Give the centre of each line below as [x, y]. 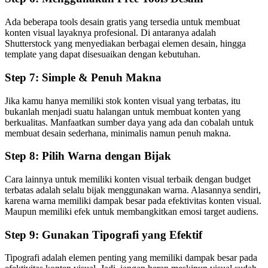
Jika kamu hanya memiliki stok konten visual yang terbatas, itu [123, 100]
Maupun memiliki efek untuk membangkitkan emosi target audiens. [132, 211]
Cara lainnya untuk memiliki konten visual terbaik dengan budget [128, 179]
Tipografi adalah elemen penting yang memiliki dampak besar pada [131, 258]
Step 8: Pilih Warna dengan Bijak [88, 156]
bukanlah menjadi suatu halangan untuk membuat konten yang [123, 111]
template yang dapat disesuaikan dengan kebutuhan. [103, 54]
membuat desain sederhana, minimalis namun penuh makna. [118, 133]
